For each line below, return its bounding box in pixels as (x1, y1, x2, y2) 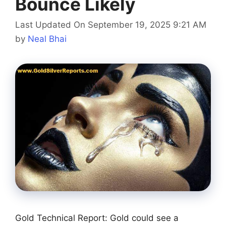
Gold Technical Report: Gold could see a (15, 213, 179, 223)
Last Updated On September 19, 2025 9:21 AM (15, 20, 206, 30)
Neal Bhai (28, 34, 67, 44)
